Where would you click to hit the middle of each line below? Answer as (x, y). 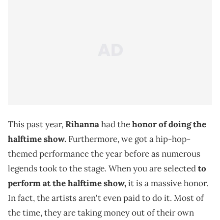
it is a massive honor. (167, 183)
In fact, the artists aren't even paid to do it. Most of (106, 198)
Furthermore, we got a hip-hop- (128, 139)
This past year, (37, 124)
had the (116, 124)
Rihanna (82, 124)
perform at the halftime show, (67, 183)
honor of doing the (169, 124)
